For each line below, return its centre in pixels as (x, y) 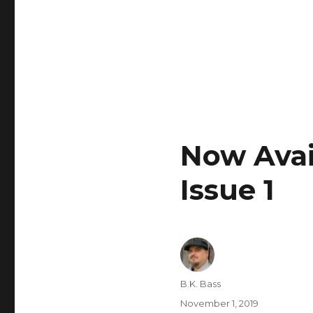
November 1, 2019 (219, 303)
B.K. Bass (200, 283)
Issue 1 (227, 189)
